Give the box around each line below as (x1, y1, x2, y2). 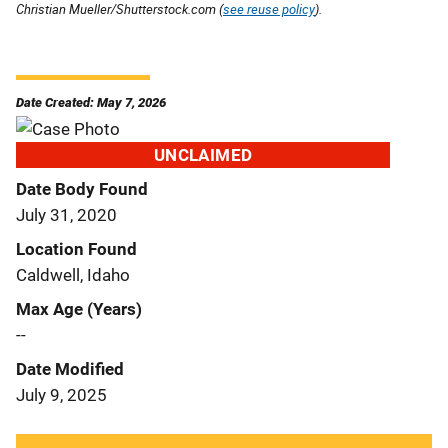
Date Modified (16, 358, 124, 379)
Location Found (16, 238, 137, 259)
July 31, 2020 (16, 204, 117, 225)
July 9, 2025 (16, 384, 107, 405)
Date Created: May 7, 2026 (16, 94, 166, 110)
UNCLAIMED (153, 144, 253, 165)
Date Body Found (16, 178, 148, 199)
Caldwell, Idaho (16, 264, 130, 285)
